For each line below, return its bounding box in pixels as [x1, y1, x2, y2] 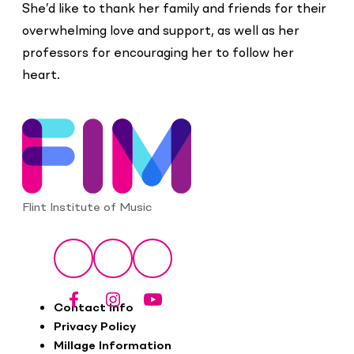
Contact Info [54, 303, 134, 314]
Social [21, 239, 79, 258]
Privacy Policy [54, 322, 137, 333]
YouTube [152, 258, 205, 272]
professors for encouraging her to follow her [22, 47, 295, 60]
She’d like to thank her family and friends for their [22, 2, 327, 16]
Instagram [112, 258, 175, 272]
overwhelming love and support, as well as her [22, 24, 300, 38]
